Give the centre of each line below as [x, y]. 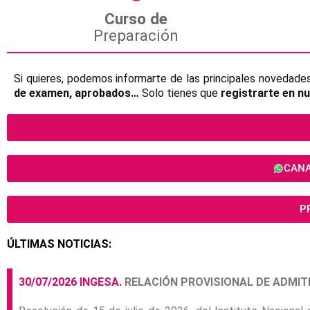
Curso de [136, 19]
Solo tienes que [180, 93]
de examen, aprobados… [76, 93]
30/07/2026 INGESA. [70, 282]
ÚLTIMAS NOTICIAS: [59, 244]
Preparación [136, 35]
